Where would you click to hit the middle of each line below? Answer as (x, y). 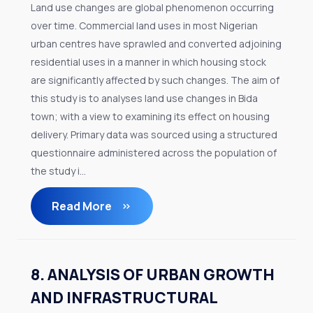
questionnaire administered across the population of (154, 153)
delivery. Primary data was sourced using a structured (154, 134)
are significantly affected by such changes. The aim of (155, 80)
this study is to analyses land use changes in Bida (144, 98)
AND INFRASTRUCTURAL (124, 298)
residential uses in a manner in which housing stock (148, 62)
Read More (83, 206)
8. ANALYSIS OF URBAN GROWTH (153, 275)
